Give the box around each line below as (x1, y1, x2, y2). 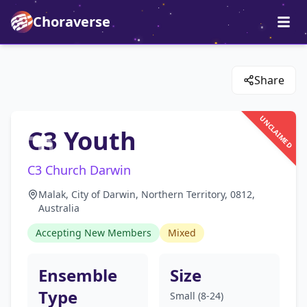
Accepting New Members (36, 226, 151, 239)
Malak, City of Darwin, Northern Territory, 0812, (38, 188, 255, 201)
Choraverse (33, 12, 110, 31)
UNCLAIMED (257, 113, 294, 150)
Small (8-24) (170, 289, 223, 302)
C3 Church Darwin (27, 162, 131, 178)
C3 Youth (27, 124, 136, 158)
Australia (38, 201, 79, 214)
